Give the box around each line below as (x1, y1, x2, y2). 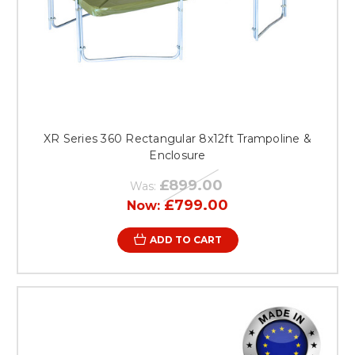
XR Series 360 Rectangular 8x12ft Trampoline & (43, 131, 312, 146)
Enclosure (149, 147, 206, 162)
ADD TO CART (149, 233, 222, 246)
